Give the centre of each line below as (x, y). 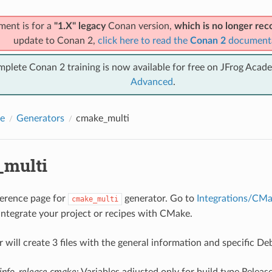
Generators (40, 118)
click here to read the (144, 40)
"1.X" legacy (80, 26)
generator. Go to (159, 198)
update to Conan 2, (55, 40)
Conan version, (140, 26)
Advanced (152, 82)
